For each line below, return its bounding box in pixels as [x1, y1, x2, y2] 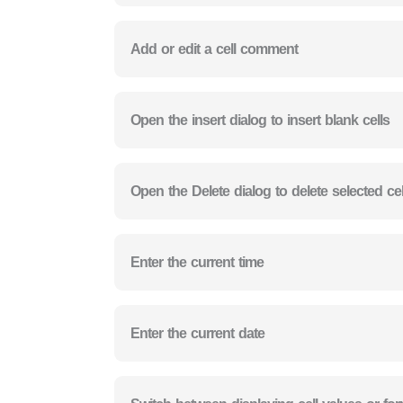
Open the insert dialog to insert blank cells [130, 112, 390, 128]
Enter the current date [130, 325, 264, 341]
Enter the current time [130, 254, 264, 270]
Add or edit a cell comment [130, 40, 298, 57]
